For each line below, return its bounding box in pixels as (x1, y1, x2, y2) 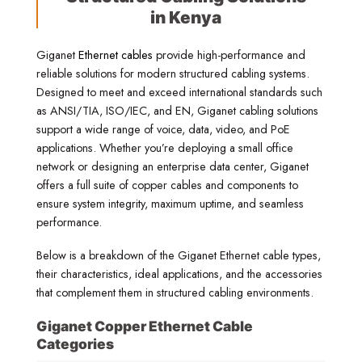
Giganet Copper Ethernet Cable (36, 318, 253, 335)
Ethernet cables (78, 46, 153, 63)
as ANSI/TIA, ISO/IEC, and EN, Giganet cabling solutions (36, 102, 318, 119)
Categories (36, 335, 114, 353)
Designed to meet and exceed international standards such (36, 83, 322, 100)
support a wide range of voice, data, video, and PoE (36, 120, 290, 137)
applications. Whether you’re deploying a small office (36, 139, 293, 156)
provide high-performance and (153, 46, 305, 63)
